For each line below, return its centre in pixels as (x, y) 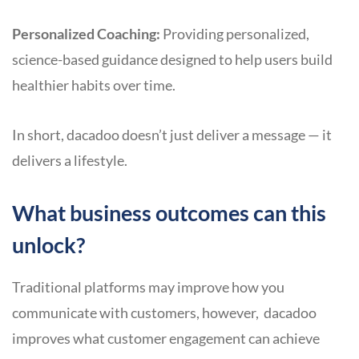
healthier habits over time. (94, 85)
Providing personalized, (235, 34)
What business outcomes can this (169, 213)
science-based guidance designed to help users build (172, 60)
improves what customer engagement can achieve (166, 339)
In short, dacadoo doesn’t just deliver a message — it (172, 135)
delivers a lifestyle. (70, 161)
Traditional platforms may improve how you (148, 287)
